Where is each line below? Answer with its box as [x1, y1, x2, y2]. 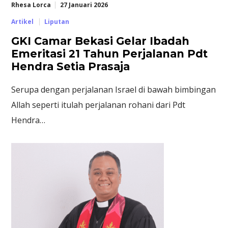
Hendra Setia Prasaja [11, 60, 130, 73]
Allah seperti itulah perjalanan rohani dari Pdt [11, 99, 186, 111]
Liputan [44, 17, 69, 26]
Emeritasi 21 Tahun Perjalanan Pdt [11, 47, 208, 61]
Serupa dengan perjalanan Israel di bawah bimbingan [11, 84, 216, 96]
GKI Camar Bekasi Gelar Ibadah [11, 35, 190, 48]
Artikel [11, 17, 34, 26]
